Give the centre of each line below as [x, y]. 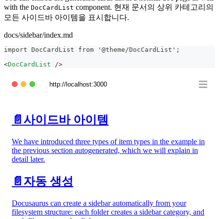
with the [17, 7]
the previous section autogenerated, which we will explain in [105, 150]
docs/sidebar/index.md [38, 35]
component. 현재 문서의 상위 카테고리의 [144, 7]
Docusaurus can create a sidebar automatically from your [99, 203]
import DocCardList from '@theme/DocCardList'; [92, 49]
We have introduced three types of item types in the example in [108, 141]
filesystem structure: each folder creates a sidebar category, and [108, 212]
